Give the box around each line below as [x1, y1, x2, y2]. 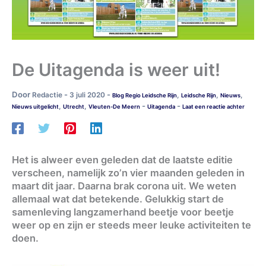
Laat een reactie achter [182, 103, 245, 110]
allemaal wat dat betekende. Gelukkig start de [12, 193, 224, 205]
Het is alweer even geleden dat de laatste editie [12, 154, 233, 166]
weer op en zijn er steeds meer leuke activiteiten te [12, 219, 251, 232]
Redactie [32, 90, 64, 99]
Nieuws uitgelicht [12, 103, 59, 110]
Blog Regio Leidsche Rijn [112, 91, 177, 99]
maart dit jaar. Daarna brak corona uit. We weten [12, 180, 236, 192]
